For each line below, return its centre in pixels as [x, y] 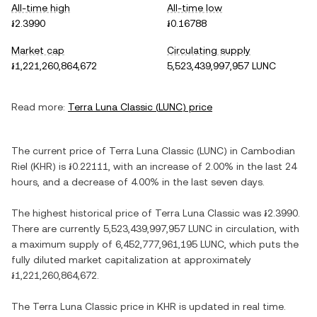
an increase [162, 166]
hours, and [37, 182]
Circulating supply [209, 50]
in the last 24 [265, 166]
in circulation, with [256, 229]
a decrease [89, 182]
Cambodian [268, 151]
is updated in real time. [231, 306]
